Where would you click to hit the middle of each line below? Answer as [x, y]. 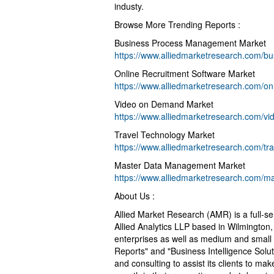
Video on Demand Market [164, 104]
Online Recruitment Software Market [185, 74]
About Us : [135, 196]
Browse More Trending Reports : [177, 25]
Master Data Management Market [180, 165]
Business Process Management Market [190, 43]
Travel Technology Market [165, 135]
